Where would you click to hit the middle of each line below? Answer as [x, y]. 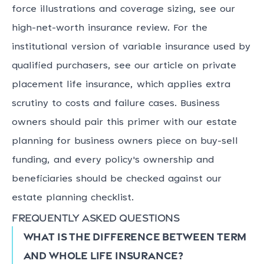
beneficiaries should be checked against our [117, 179]
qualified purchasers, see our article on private [124, 66]
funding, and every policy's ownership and [113, 161]
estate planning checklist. [73, 198]
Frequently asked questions [96, 217]
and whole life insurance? [103, 255]
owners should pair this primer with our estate [124, 123]
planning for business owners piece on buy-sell [125, 142]
